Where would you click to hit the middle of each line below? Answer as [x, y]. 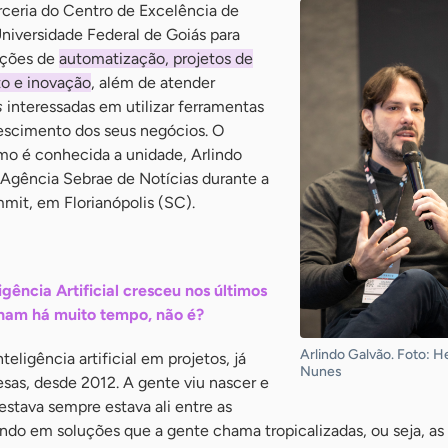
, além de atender [153, 82]
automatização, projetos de [156, 58]
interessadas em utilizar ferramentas [133, 106]
